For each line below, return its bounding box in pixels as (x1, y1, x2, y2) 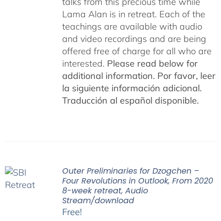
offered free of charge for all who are (62, 45, 212, 57)
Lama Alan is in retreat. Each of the (62, 8, 205, 20)
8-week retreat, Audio (62, 185, 148, 196)
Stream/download (62, 195, 134, 206)
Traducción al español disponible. (62, 95, 199, 106)
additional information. (62, 70, 155, 81)
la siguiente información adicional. (62, 82, 202, 94)
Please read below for (107, 58, 198, 69)
